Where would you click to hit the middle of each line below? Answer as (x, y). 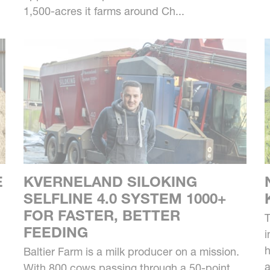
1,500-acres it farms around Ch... (104, 11)
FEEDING (55, 233)
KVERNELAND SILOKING (110, 182)
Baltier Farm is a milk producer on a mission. (131, 252)
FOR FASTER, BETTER (102, 216)
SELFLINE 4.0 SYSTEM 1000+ (124, 199)
